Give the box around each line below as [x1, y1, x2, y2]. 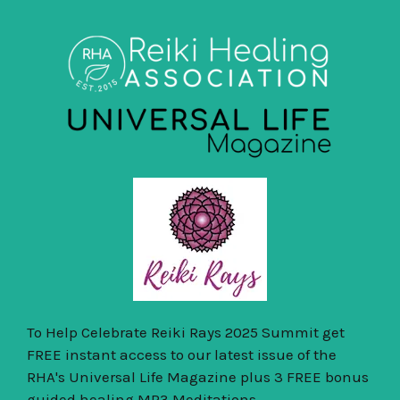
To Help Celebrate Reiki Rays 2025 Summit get [27, 322, 345, 341]
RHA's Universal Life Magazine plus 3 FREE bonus [27, 367, 369, 386]
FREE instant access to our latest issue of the [27, 345, 337, 363]
